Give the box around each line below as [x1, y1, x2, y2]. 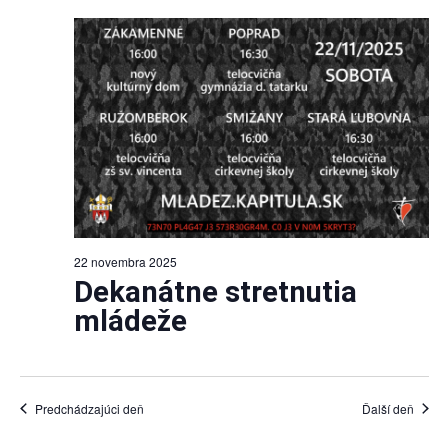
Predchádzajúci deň [34, 399, 144, 417]
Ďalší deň [361, 399, 414, 417]
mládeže [73, 303, 187, 338]
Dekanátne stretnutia [73, 274, 357, 309]
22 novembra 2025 [73, 252, 177, 270]
